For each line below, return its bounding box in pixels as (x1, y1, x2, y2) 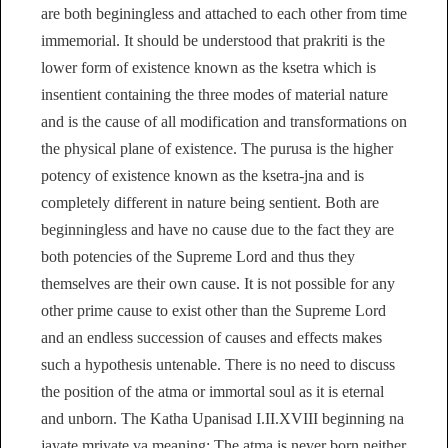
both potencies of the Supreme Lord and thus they (41, 248, 355, 266)
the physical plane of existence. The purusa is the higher (41, 140, 393, 158)
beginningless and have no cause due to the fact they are (41, 221, 394, 239)
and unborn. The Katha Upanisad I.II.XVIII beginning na (41, 410, 404, 428)
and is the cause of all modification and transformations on (41, 113, 407, 131)
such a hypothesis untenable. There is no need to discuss (41, 356, 395, 374)
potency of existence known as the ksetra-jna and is (41, 167, 364, 185)
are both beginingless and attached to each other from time (41, 5, 407, 23)
